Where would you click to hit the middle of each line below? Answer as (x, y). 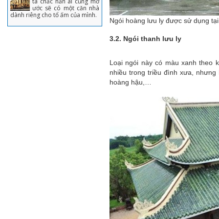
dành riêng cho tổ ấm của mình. (54, 15)
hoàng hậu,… (131, 82)
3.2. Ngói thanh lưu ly (145, 38)
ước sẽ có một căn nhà (66, 8)
